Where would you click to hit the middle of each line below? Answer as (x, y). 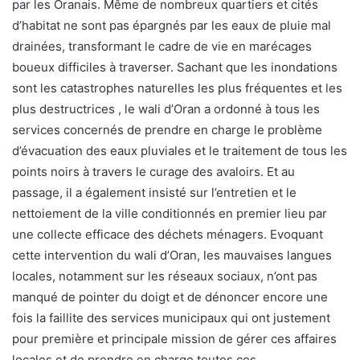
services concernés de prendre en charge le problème (167, 130)
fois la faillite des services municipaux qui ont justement (171, 318)
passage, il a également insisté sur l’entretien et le (154, 192)
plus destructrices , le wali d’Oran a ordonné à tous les (166, 109)
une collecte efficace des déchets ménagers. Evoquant (168, 234)
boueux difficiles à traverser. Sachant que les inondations (175, 67)
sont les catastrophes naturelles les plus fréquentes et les (177, 88)
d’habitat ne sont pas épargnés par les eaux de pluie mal (172, 25)
